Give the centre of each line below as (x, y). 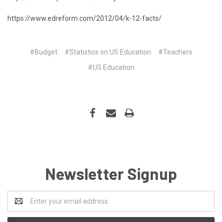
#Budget (44, 52)
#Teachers (175, 52)
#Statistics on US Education (108, 52)
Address (21, 206)
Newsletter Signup (111, 173)
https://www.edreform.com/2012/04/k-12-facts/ (84, 18)
